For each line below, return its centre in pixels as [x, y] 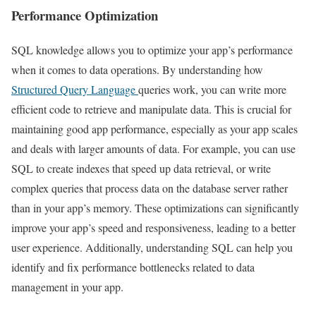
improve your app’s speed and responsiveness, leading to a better [153, 228]
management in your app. [67, 287]
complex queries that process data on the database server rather [150, 188]
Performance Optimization [85, 16]
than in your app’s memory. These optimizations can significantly [155, 208]
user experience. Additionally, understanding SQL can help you [152, 248]
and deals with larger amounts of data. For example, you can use [153, 149]
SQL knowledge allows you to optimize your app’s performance [152, 50]
